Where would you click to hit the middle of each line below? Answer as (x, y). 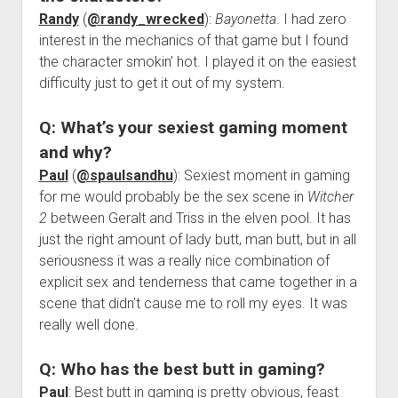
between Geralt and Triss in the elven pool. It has (199, 219)
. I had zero (311, 20)
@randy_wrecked (145, 20)
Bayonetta (245, 20)
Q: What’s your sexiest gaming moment (193, 128)
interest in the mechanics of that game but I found (193, 41)
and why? (75, 153)
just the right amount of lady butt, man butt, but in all (197, 240)
